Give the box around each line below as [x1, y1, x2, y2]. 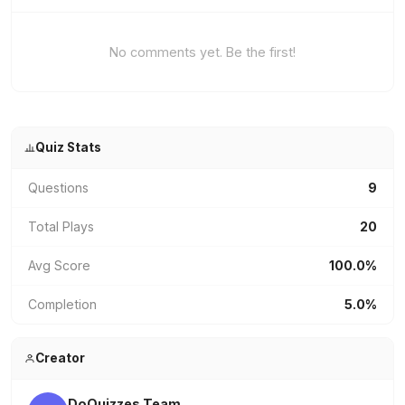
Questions [28, 180, 89, 195]
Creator [34, 351, 85, 365]
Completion [28, 297, 97, 312]
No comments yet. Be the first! [109, 44, 296, 60]
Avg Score [28, 258, 90, 273]
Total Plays [28, 219, 94, 234]
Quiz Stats [34, 140, 101, 155]
